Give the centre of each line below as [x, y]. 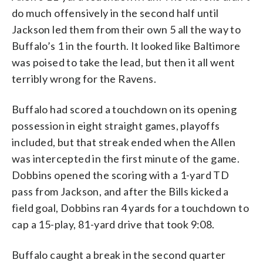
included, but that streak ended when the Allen [124, 142]
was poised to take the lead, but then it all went [124, 62]
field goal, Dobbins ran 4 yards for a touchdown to [130, 208]
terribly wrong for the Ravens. [84, 78]
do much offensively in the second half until [115, 13]
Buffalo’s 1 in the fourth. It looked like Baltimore [126, 45]
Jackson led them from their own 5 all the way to [127, 29]
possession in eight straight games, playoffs [116, 125]
